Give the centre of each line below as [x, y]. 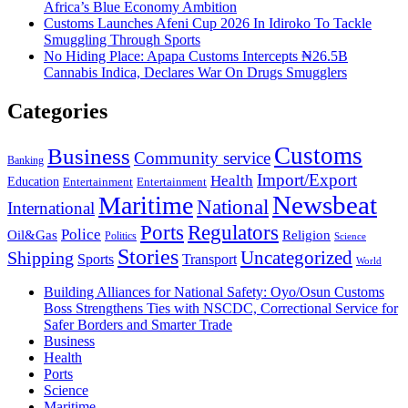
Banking [25, 160]
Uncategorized [296, 257]
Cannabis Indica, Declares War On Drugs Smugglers [195, 72]
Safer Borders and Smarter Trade [138, 324]
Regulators [233, 232]
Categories [57, 111]
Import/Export [307, 179]
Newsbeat [325, 204]
